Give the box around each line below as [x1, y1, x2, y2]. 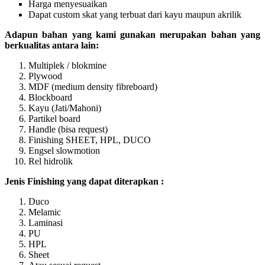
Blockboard [28, 92, 72, 102]
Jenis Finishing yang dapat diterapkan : [5, 176, 164, 186]
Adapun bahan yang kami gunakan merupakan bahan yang [5, 29, 260, 40]
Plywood [28, 70, 62, 81]
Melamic [28, 206, 61, 217]
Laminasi [28, 217, 63, 228]
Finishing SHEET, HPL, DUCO [28, 134, 151, 145]
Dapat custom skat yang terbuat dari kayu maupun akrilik [28, 9, 241, 20]
